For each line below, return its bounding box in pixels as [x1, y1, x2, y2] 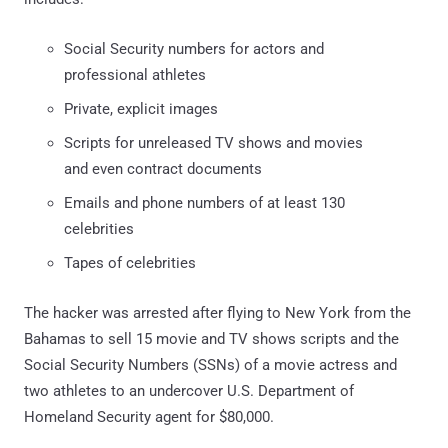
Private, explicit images [64, 99, 218, 118]
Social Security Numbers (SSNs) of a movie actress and [24, 355, 397, 374]
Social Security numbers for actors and [64, 39, 324, 58]
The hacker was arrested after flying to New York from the [24, 303, 411, 322]
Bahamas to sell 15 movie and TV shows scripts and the [24, 329, 399, 348]
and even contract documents [64, 159, 262, 178]
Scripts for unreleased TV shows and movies [64, 133, 363, 152]
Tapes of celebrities [64, 253, 196, 272]
